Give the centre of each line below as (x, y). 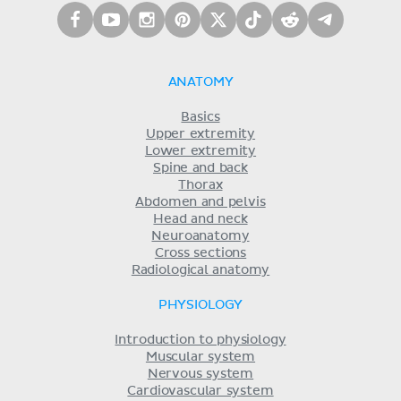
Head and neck (200, 220)
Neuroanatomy (200, 237)
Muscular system (200, 358)
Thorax (200, 186)
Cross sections (200, 254)
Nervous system (200, 375)
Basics (200, 118)
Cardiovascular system (200, 392)
